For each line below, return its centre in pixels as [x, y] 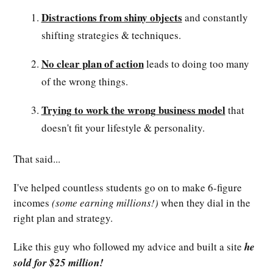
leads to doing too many [196, 64]
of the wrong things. [84, 82]
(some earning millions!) [105, 203]
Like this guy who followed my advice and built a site [129, 247]
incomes [33, 203]
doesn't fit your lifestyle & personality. [123, 128]
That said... [37, 159]
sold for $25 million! [58, 263]
